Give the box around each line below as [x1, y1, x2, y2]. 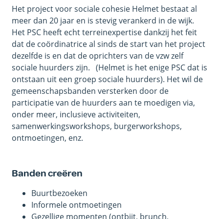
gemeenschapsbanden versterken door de [12, 86, 169, 97]
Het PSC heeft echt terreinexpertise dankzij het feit [12, 27, 197, 38]
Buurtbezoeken [31, 188, 88, 199]
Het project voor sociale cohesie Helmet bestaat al [12, 3, 197, 15]
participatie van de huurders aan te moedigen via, [12, 97, 195, 109]
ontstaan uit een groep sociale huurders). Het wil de [12, 74, 203, 85]
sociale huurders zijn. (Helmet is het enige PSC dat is [12, 62, 207, 73]
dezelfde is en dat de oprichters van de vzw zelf [12, 50, 183, 62]
